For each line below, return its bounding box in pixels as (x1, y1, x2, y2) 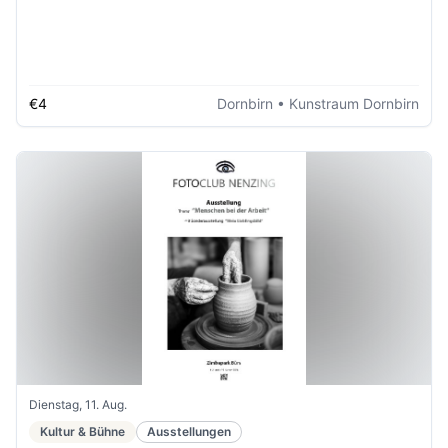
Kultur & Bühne (40, 423, 125, 439)
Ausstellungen (147, 423, 231, 439)
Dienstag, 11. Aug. (29, 396, 127, 412)
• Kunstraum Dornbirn (273, 95, 419, 112)
